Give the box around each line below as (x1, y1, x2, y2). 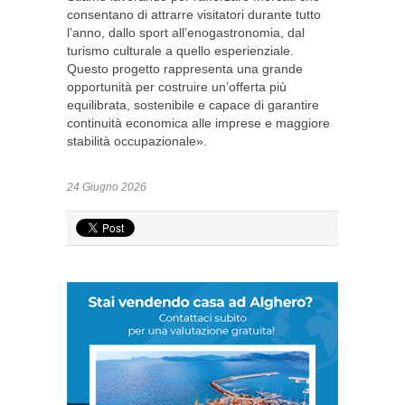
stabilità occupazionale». (67, 134, 207, 148)
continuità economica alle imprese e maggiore (67, 116, 330, 130)
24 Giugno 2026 (67, 181, 146, 193)
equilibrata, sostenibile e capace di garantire (67, 98, 319, 112)
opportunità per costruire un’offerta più (67, 80, 287, 94)
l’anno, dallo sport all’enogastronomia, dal (67, 25, 305, 40)
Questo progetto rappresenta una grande (67, 61, 303, 76)
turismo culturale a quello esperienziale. (67, 43, 294, 58)
